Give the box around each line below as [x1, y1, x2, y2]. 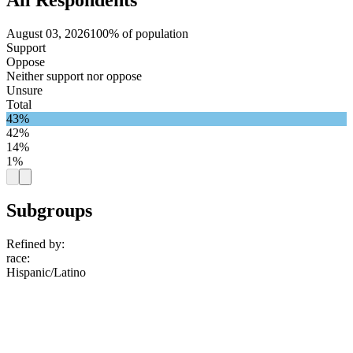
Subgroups [6, 200, 92, 221]
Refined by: [6, 237, 65, 251]
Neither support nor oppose [6, 69, 142, 83]
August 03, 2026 [6, 26, 90, 40]
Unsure [6, 83, 43, 97]
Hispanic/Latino [6, 266, 86, 280]
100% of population [90, 26, 188, 40]
